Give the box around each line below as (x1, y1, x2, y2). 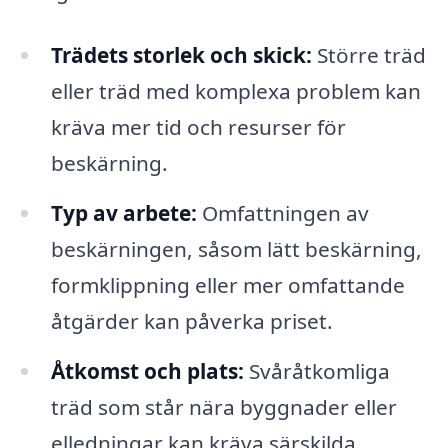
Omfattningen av (196, 199, 369, 227)
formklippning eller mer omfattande (50, 271, 405, 299)
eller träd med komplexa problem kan (50, 77, 421, 106)
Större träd (311, 41, 426, 70)
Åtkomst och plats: (50, 356, 244, 385)
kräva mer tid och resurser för (50, 113, 346, 142)
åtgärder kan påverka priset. (50, 307, 333, 335)
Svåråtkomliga (243, 356, 390, 385)
